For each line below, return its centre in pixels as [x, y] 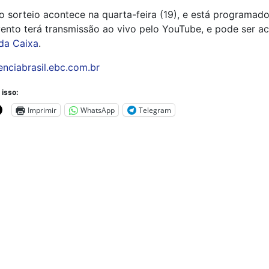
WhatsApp [97, 110]
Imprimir [42, 110]
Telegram [155, 110]
